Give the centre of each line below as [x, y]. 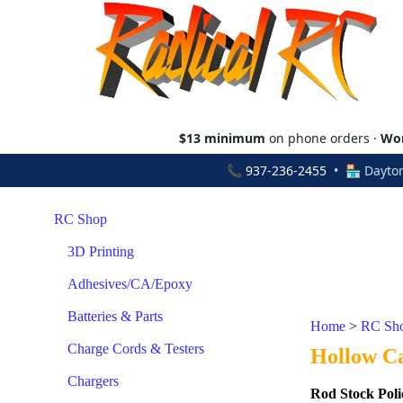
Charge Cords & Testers [136, 349]
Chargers [93, 381]
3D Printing [101, 251]
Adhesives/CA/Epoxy [130, 284]
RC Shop [81, 219]
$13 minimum [222, 138]
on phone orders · [323, 138]
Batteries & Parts [115, 316]
